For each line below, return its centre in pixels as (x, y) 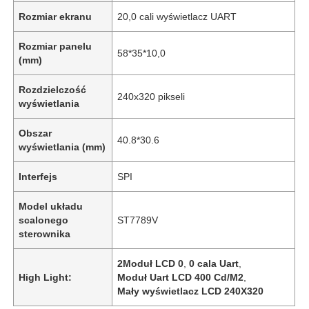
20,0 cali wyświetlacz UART (177, 16)
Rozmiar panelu (56, 46)
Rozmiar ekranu (56, 16)
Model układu (51, 206)
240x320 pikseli (151, 96)
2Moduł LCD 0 (151, 263)
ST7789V (138, 220)
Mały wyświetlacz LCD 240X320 (191, 291)
